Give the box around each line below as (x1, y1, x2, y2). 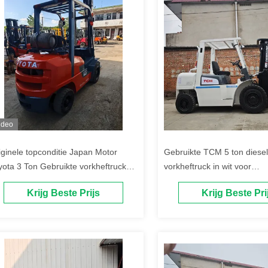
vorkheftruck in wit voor (164, 162, 251, 171)
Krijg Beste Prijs (27, 188, 100, 199)
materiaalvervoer (164, 176, 228, 185)
